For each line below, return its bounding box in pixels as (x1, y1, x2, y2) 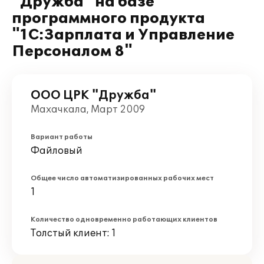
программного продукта (12, 10, 205, 27)
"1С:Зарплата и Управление (12, 27, 235, 44)
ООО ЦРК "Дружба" (31, 88, 156, 103)
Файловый (31, 145, 82, 157)
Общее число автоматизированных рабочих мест (31, 174, 214, 182)
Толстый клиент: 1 (31, 227, 116, 239)
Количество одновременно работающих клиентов (31, 216, 217, 223)
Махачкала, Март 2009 (31, 104, 145, 115)
